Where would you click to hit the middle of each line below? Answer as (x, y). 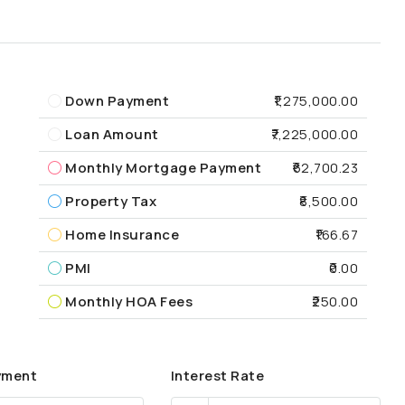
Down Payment (118, 100)
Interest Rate (217, 376)
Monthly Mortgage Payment (164, 167)
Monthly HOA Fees (129, 301)
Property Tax (111, 201)
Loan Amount (112, 134)
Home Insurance (122, 234)
